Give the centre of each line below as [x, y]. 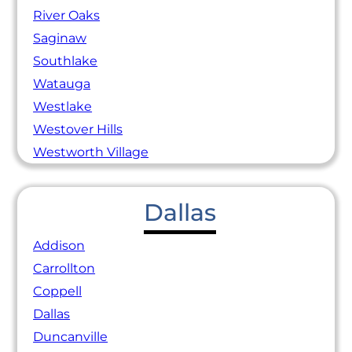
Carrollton [64, 268]
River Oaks [67, 16]
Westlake [63, 107]
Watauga [62, 84]
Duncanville [71, 336]
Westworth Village [91, 152]
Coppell [58, 291]
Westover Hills [78, 130]
